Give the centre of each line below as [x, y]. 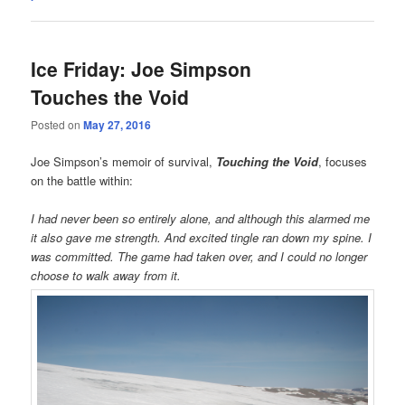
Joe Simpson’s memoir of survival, [124, 161]
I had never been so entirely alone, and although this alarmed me [201, 219]
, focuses [343, 161]
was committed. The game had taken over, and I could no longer [199, 257]
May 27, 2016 [118, 124]
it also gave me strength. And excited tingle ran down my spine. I [202, 238]
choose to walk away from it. [106, 276]
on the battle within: [82, 180]
